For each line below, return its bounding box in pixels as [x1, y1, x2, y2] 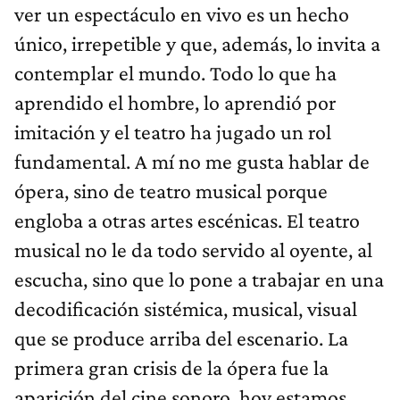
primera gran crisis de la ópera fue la [14, 355, 329, 380]
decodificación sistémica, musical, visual [14, 296, 357, 321]
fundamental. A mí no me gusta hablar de [14, 149, 370, 174]
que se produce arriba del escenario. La [14, 326, 348, 351]
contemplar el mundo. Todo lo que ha [14, 61, 337, 86]
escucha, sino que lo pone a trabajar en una [14, 267, 384, 292]
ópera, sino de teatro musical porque [14, 179, 328, 204]
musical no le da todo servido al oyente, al [14, 237, 372, 262]
